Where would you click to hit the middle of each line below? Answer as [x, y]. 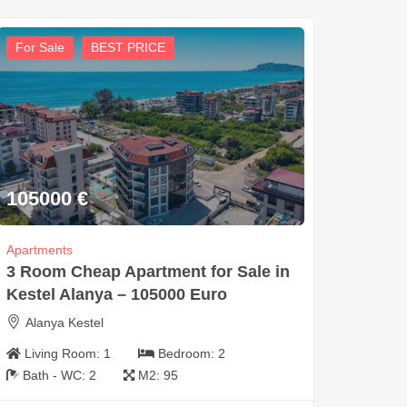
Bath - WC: [55, 376]
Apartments [39, 250]
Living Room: [64, 354]
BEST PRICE [128, 47]
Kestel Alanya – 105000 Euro [116, 295]
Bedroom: [188, 354]
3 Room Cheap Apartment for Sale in [148, 272]
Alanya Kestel [64, 323]
